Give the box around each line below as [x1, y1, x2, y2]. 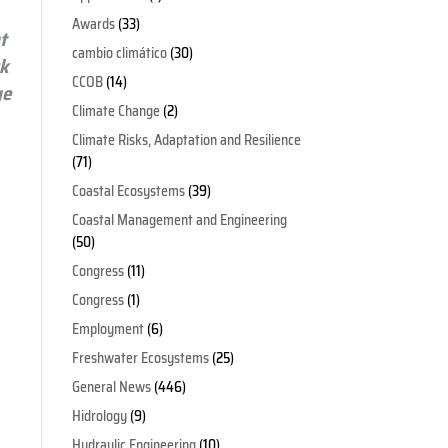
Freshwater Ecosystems [71, 347, 209, 370]
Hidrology [71, 405, 127, 428]
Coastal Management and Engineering [71, 209, 287, 232]
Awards [71, 13, 115, 36]
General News [71, 376, 151, 399]
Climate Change [71, 100, 160, 123]
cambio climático [71, 42, 167, 65]
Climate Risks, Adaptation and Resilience [71, 129, 301, 152]
